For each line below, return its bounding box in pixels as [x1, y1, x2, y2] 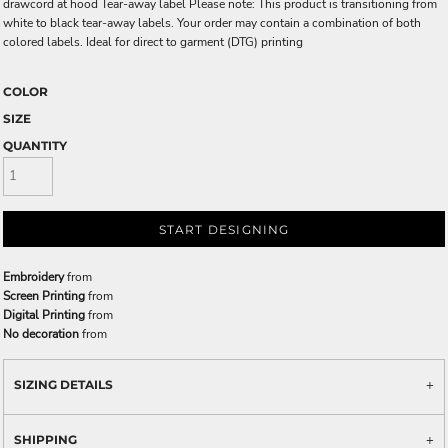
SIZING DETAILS [14, 376, 113, 392]
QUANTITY [3, 138, 67, 153]
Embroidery [3, 268, 64, 285]
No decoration [3, 325, 79, 342]
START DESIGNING [158, 222, 290, 237]
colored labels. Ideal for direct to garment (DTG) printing [3, 34, 303, 50]
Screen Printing [3, 287, 85, 304]
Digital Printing [3, 306, 85, 323]
